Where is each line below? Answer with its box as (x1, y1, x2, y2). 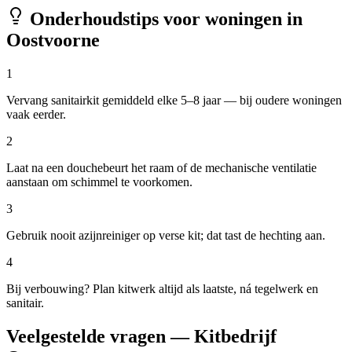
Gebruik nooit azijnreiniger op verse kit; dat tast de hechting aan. (6, 229, 325, 243)
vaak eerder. (6, 108, 66, 122)
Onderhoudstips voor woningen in (25, 9, 302, 30)
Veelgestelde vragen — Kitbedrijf (6, 326, 277, 347)
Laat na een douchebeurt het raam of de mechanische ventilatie (6, 161, 317, 175)
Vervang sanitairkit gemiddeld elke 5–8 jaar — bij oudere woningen (6, 93, 342, 108)
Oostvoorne (6, 30, 100, 51)
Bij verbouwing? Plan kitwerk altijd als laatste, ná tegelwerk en (6, 282, 318, 296)
